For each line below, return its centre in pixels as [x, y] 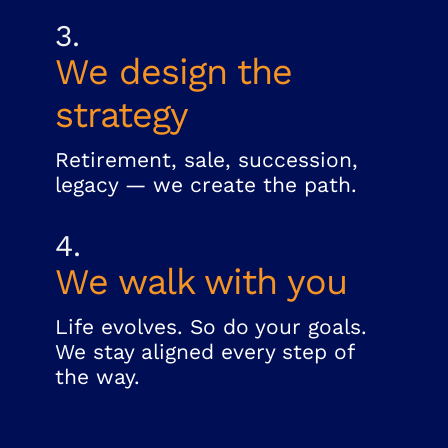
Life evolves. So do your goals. [211, 326]
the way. [97, 376]
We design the [173, 72]
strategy [121, 115]
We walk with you [201, 281]
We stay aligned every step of [204, 351]
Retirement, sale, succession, [206, 160]
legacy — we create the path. [206, 185]
